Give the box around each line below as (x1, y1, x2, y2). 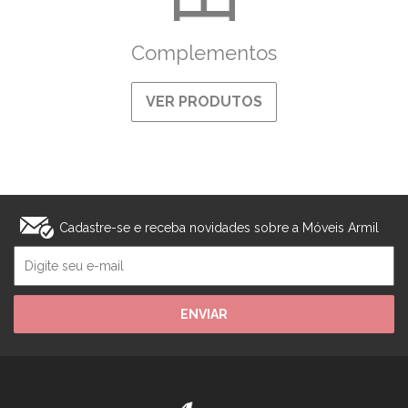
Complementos (131, 41, 277, 65)
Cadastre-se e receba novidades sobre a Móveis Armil (59, 219, 379, 235)
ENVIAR (180, 307, 228, 321)
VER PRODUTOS (146, 93, 262, 110)
